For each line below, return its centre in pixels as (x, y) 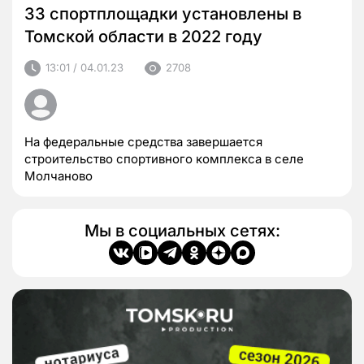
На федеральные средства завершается (143, 141)
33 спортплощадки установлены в (163, 13)
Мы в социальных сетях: (182, 230)
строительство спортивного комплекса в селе (164, 158)
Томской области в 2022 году (143, 36)
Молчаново (58, 175)
